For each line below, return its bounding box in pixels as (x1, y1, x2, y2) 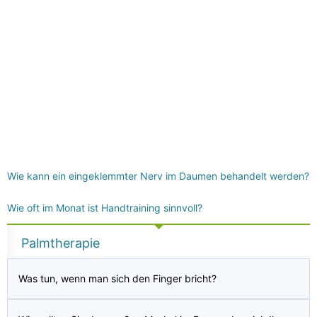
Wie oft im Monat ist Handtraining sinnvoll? (7, 202, 202, 214)
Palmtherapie (21, 236, 100, 250)
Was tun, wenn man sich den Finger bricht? (18, 272, 217, 284)
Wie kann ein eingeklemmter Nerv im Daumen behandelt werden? (7, 170, 309, 182)
